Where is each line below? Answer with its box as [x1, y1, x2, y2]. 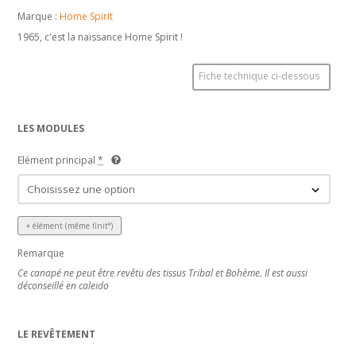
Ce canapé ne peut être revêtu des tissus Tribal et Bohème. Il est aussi [17, 265, 308, 280]
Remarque [17, 246, 65, 260]
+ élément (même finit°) [26, 219, 114, 231]
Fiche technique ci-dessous [198, 68, 319, 83]
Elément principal [17, 153, 96, 167]
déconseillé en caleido [17, 278, 110, 292]
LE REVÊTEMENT [17, 327, 96, 341]
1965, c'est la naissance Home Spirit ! [17, 29, 184, 44]
